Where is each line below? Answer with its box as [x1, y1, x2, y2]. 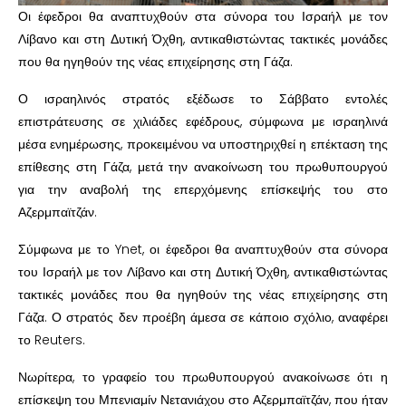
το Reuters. [18, 330, 85, 349]
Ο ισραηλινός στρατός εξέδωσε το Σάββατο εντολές [18, 89, 388, 108]
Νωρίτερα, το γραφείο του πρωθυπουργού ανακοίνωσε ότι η [18, 367, 388, 386]
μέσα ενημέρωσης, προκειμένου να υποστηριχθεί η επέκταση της [18, 134, 388, 153]
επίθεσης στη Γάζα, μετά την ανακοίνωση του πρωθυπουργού [18, 157, 388, 176]
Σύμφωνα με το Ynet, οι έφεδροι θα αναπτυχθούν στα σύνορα [18, 239, 388, 258]
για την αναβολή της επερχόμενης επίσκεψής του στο [18, 179, 388, 198]
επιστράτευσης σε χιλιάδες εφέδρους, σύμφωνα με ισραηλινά [18, 111, 388, 130]
